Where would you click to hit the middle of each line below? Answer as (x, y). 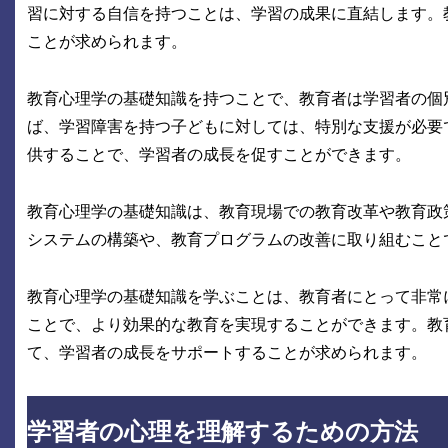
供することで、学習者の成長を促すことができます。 (218, 155)
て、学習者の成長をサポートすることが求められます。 (226, 352)
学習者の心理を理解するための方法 (222, 431)
